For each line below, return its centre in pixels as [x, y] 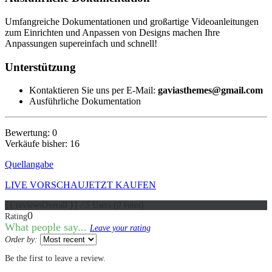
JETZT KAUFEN [121, 185]
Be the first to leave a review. [55, 259]
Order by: [21, 240]
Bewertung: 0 [31, 133]
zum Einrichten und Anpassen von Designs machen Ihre [112, 32]
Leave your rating [120, 228]
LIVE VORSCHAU [45, 185]
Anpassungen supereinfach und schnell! [81, 43]
